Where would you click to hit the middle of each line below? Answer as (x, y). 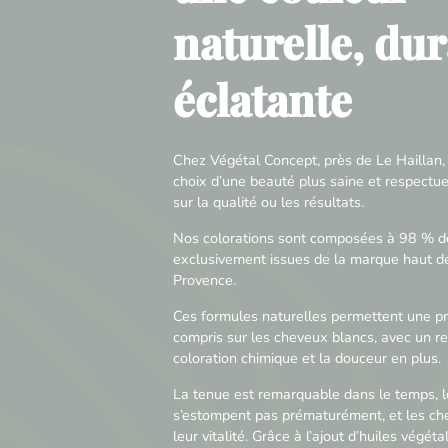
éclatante (262, 99)
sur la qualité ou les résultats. (268, 201)
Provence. (204, 279)
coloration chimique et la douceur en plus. (306, 357)
